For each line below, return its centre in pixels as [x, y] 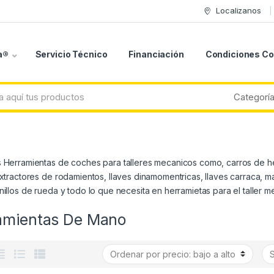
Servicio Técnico [71, 54]
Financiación [156, 54]
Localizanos [239, 11]
